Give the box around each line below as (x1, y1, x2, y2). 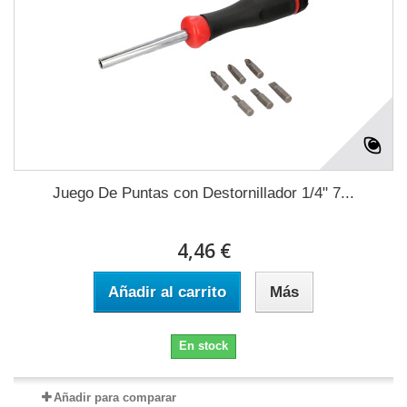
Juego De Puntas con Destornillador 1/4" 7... (53, 184, 354, 203)
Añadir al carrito (108, 283, 226, 302)
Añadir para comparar (53, 391, 176, 405)
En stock (179, 339, 228, 353)
